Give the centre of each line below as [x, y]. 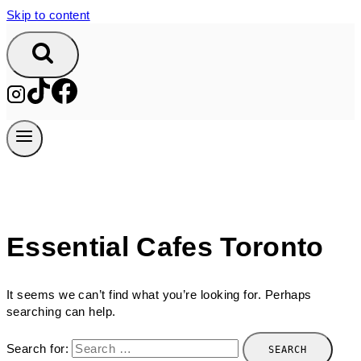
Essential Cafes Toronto [165, 247]
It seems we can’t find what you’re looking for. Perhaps [159, 294]
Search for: [37, 348]
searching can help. [61, 311]
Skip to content [48, 15]
